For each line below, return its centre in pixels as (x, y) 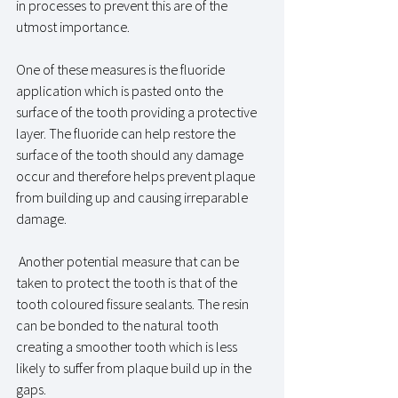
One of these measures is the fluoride (122, 69)
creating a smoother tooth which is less (128, 346)
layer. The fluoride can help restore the (127, 133)
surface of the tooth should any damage (131, 154)
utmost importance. (74, 26)
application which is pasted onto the (121, 90)
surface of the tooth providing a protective (138, 111)
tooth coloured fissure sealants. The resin (134, 303)
